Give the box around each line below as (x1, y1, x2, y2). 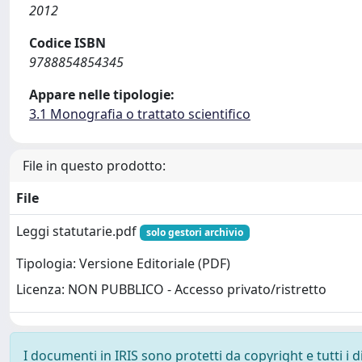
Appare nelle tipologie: (29, 86, 175, 103)
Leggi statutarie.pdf (16, 222, 140, 240)
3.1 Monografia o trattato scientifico (29, 105, 250, 123)
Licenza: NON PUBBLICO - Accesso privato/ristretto (16, 280, 326, 299)
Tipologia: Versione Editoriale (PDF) (16, 255, 230, 273)
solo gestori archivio (145, 225, 243, 239)
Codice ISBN (29, 34, 106, 52)
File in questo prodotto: (23, 157, 166, 175)
